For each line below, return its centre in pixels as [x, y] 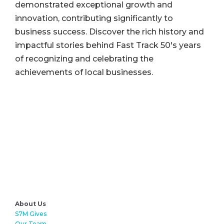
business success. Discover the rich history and [109, 32]
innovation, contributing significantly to [94, 18]
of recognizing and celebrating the [84, 59]
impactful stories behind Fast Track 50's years [108, 45]
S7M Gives [31, 213]
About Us [30, 203]
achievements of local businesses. [84, 72]
